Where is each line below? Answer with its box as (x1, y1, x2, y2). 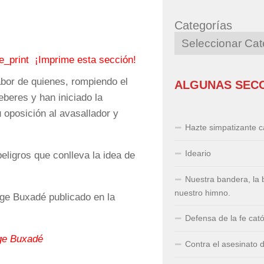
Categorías (174, 19, 232, 32)
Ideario (185, 148, 211, 158)
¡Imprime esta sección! (35, 54, 136, 66)
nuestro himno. (174, 188, 230, 197)
